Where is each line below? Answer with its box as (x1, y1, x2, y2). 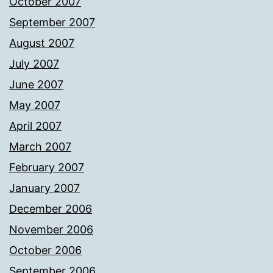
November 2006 (9, 222, 93, 236)
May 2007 (9, 98, 60, 112)
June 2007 (9, 77, 63, 91)
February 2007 (9, 160, 84, 174)
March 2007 (9, 140, 71, 153)
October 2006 (9, 243, 82, 257)
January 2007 (9, 181, 80, 194)
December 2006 (9, 202, 92, 215)
